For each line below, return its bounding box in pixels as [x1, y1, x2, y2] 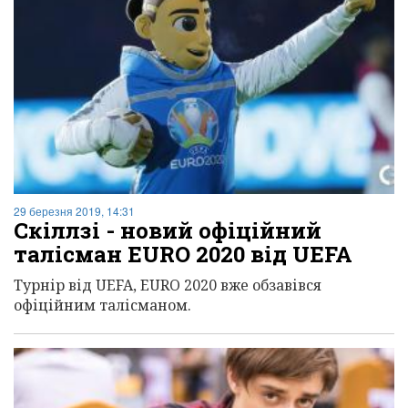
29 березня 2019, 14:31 [14, 203, 135, 219]
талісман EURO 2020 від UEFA [14, 240, 352, 270]
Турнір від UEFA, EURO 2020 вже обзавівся [14, 275, 321, 296]
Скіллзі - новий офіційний [14, 216, 321, 246]
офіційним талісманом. [14, 295, 191, 316]
